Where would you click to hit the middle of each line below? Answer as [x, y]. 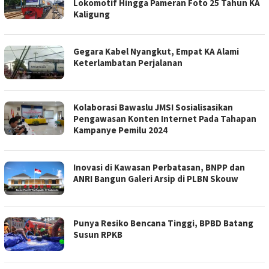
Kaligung [92, 14]
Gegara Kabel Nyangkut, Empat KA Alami [156, 52]
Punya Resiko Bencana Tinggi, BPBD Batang [163, 223]
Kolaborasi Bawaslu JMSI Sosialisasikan [153, 107]
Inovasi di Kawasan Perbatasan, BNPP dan [159, 168]
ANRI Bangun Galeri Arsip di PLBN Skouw [156, 179]
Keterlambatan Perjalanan [128, 63]
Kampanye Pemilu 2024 [120, 130]
